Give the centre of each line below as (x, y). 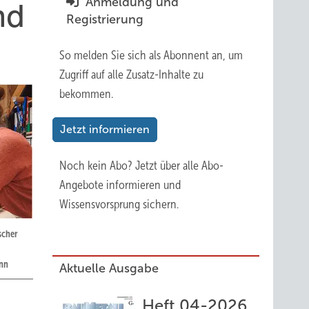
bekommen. (86, 94)
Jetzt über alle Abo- (179, 166)
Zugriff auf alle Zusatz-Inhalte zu (131, 74)
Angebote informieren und (120, 185)
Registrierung (105, 19)
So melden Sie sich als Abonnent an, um (151, 55)
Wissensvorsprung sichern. (119, 204)
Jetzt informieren (105, 129)
